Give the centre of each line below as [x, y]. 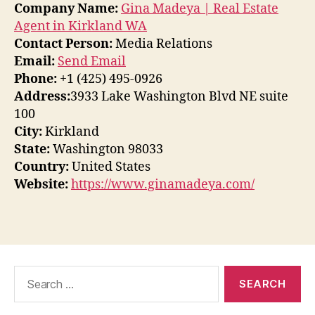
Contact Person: [63, 44]
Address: [42, 97]
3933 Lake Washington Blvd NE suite [179, 97]
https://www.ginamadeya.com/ [163, 185]
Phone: [36, 79]
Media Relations [162, 44]
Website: [41, 185]
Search [27, 272]
